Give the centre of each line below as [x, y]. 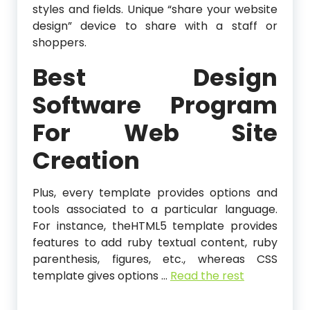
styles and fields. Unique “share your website [155, 10]
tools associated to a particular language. [155, 210]
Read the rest [207, 276]
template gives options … [101, 276]
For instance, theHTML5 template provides [155, 226]
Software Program [155, 106]
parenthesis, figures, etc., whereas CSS [155, 259]
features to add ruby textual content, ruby [155, 243]
